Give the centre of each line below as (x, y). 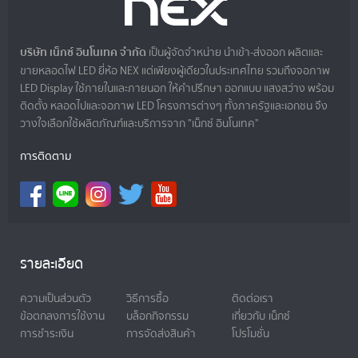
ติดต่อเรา (253, 298)
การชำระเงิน (47, 334)
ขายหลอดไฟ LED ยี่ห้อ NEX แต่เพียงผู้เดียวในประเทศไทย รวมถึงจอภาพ (175, 70)
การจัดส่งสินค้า (161, 334)
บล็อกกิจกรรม (157, 316)
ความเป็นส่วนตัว (56, 298)
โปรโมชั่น (251, 334)
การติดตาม (46, 156)
